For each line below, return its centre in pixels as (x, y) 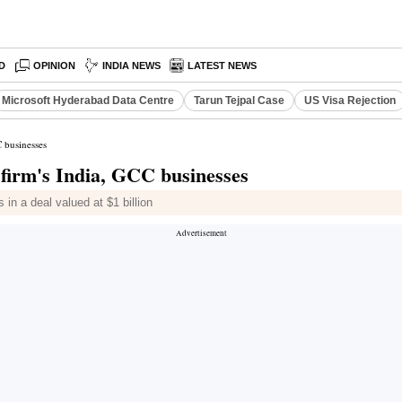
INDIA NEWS (132, 66)
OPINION (55, 66)
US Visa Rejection (350, 100)
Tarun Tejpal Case (239, 100)
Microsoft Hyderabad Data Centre (88, 100)
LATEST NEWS (223, 66)
